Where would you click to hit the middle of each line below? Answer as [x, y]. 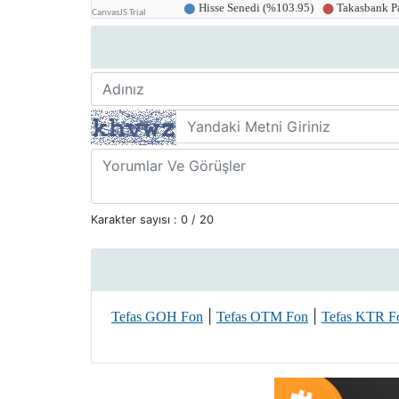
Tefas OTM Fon [262, 317]
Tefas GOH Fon [157, 317]
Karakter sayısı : [136, 220]
